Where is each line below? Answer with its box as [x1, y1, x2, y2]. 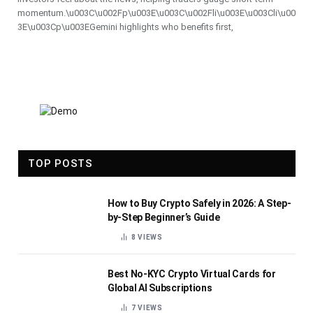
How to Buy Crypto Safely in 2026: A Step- [108, 198, 291, 209]
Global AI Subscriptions [108, 282, 212, 293]
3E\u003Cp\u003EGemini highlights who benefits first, [17, 22, 233, 32]
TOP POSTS [28, 157, 93, 170]
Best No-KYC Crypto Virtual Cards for [108, 268, 276, 279]
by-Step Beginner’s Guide [108, 212, 220, 223]
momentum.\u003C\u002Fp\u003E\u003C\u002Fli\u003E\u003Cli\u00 [17, 8, 296, 18]
